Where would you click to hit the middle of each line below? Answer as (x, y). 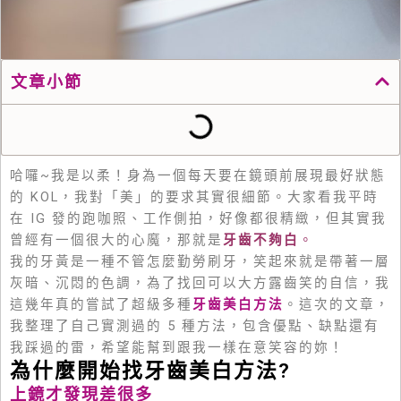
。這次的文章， (337, 304)
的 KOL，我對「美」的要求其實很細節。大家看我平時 (194, 196)
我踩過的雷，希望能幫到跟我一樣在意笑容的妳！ (177, 347)
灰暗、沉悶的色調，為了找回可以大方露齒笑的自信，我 (200, 282)
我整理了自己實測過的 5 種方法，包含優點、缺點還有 (195, 325)
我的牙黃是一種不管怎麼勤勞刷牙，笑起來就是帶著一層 (200, 261)
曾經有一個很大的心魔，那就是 (116, 239)
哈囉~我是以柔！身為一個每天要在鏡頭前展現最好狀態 (198, 175)
